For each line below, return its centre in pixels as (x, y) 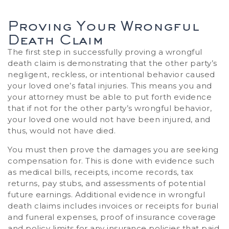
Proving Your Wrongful (103, 26)
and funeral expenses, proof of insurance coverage (112, 217)
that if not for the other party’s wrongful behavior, (110, 108)
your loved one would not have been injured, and (109, 120)
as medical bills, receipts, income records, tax (101, 172)
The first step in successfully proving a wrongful (105, 52)
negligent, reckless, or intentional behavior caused (111, 75)
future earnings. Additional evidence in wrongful (106, 194)
